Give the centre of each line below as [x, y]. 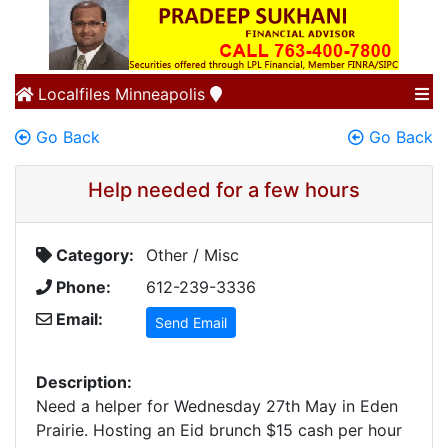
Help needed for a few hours [224, 190]
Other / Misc [192, 255]
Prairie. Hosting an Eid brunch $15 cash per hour [219, 430]
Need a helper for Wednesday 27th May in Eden [217, 406]
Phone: [81, 287]
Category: [93, 255]
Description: [84, 382]
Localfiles [71, 94]
